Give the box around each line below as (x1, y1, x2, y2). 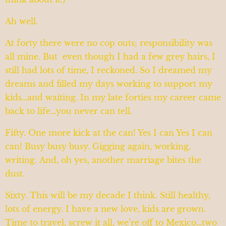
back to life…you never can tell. (5, 106, 135, 117)
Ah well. (5, 16, 40, 27)
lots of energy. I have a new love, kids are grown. (5, 204, 206, 214)
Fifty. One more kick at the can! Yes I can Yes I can (5, 128, 212, 138)
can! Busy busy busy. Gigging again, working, (5, 141, 191, 152)
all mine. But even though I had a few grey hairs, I (5, 51, 215, 62)
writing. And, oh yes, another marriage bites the (5, 155, 201, 165)
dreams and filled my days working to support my (5, 79, 212, 89)
